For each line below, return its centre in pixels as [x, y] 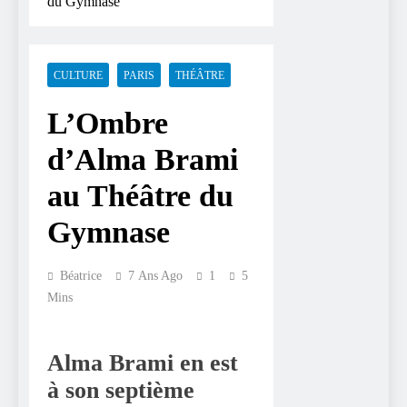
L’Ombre [108, 123]
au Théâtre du [140, 196]
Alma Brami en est [143, 362]
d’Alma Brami [143, 159]
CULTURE [78, 75]
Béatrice [81, 276]
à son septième [121, 390]
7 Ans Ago [155, 276]
